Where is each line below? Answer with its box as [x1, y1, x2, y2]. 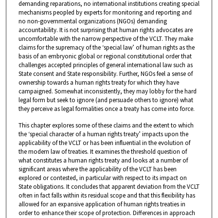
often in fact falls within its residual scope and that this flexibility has [18, 191, 195, 200]
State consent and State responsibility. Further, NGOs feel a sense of [18, 69, 193, 78]
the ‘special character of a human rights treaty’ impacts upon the [18, 129, 188, 138]
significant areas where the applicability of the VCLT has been [18, 164, 177, 173]
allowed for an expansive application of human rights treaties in [18, 200, 185, 208]
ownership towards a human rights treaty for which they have [18, 78, 179, 87]
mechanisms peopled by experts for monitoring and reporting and [18, 8, 192, 17]
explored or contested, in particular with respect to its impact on [18, 173, 187, 182]
